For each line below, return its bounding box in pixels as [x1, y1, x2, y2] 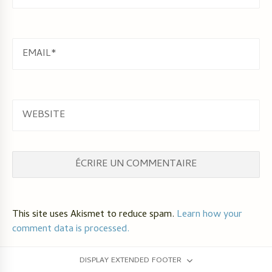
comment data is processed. [12, 221, 129, 237]
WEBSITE [22, 98, 63, 115]
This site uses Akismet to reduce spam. [12, 206, 177, 223]
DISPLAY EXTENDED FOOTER [79, 254, 182, 267]
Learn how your [177, 206, 242, 223]
